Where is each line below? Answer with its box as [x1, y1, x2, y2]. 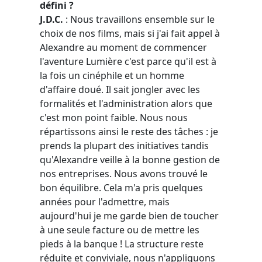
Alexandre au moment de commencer [40, 40, 207, 54]
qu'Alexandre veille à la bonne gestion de [40, 153, 220, 166]
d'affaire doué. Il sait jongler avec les [40, 82, 200, 96]
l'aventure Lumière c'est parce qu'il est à [40, 54, 216, 68]
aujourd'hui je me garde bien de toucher [40, 209, 219, 222]
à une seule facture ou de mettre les [40, 223, 199, 236]
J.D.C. [40, 12, 63, 26]
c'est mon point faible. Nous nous [40, 111, 188, 124]
